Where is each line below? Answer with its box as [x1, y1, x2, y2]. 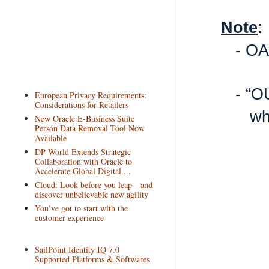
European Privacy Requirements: [34, 89, 147, 101]
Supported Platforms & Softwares [34, 253, 150, 265]
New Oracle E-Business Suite [34, 112, 134, 124]
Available [34, 131, 67, 144]
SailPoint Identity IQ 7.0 [34, 243, 119, 255]
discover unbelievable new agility [34, 188, 148, 200]
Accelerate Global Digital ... [34, 165, 131, 177]
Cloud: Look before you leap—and [34, 178, 153, 190]
